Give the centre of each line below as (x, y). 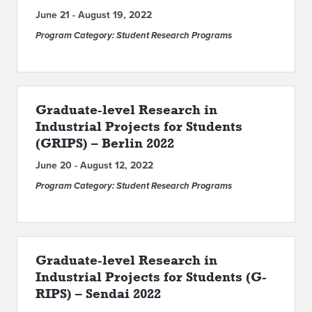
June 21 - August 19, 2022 (94, 15)
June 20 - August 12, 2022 (94, 165)
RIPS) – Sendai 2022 (98, 293)
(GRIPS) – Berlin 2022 (105, 143)
